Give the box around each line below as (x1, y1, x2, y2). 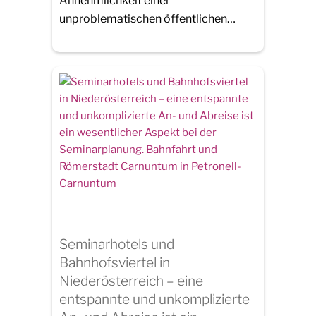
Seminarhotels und (59, 235, 174, 253)
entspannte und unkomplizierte (59, 290, 250, 308)
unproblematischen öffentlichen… (59, 12, 236, 26)
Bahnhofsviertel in (59, 253, 170, 271)
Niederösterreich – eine (59, 272, 203, 289)
